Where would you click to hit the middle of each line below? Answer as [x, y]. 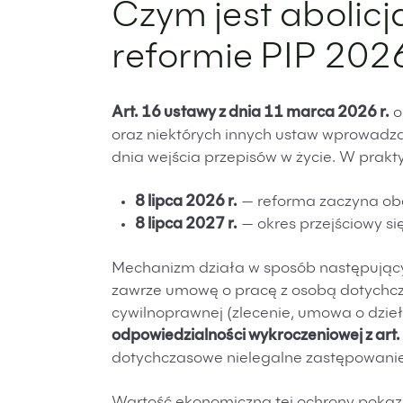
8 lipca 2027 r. [186, 225]
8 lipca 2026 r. [186, 203]
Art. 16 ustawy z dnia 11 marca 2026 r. [251, 114]
